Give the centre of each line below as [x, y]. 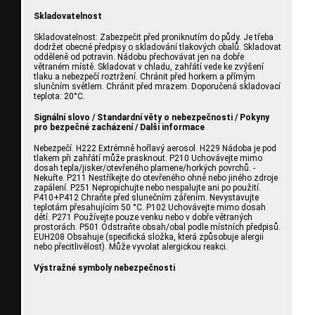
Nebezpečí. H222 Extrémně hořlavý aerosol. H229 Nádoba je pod [155, 148]
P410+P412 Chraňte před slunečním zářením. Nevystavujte [146, 197]
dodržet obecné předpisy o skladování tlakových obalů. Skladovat [157, 47]
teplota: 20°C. [59, 96]
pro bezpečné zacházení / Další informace [119, 127]
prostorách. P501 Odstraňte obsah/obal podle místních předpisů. [157, 227]
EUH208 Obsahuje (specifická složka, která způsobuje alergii [149, 237]
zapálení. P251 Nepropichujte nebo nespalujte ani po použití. [147, 187]
